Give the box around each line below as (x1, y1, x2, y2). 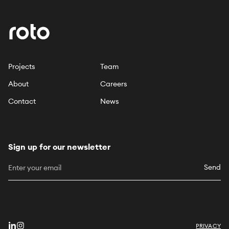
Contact (8, 96, 36, 106)
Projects (8, 61, 35, 71)
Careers (100, 79, 128, 88)
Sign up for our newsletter (8, 141, 110, 152)
